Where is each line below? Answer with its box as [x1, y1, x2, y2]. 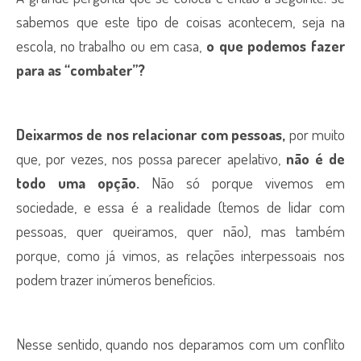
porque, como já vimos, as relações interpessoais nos [16, 246, 345, 264]
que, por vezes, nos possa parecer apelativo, [16, 149, 287, 168]
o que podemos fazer [206, 36, 345, 55]
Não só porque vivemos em [139, 173, 345, 192]
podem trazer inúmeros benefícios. [16, 270, 215, 288]
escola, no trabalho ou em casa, [16, 36, 206, 55]
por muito [285, 125, 346, 143]
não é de [286, 149, 346, 168]
